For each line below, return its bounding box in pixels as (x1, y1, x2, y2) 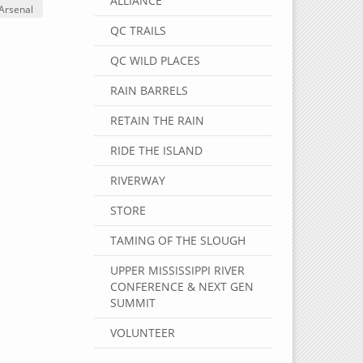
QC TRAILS (109, 23, 166, 38)
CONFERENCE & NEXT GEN (109, 279, 254, 294)
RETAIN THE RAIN (109, 113, 204, 128)
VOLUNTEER (109, 325, 175, 340)
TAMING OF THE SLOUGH (109, 233, 246, 248)
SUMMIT (109, 295, 156, 310)
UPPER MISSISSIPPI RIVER (109, 263, 245, 278)
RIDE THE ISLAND (109, 143, 203, 158)
